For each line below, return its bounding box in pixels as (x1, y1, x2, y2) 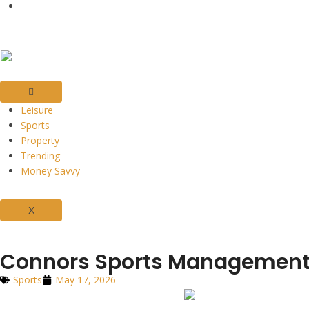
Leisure (21, 103, 53, 117)
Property (21, 134, 59, 148)
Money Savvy (21, 164, 80, 178)
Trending (21, 149, 60, 163)
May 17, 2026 (55, 273, 116, 287)
